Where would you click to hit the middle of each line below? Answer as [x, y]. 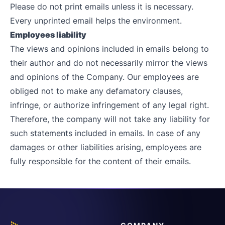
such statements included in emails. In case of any [105, 133]
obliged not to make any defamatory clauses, [96, 91]
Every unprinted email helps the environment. [96, 21]
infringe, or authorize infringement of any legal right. [109, 105]
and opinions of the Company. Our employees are [104, 77]
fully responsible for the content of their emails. [100, 161]
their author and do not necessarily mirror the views [109, 63]
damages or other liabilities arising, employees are [106, 147]
